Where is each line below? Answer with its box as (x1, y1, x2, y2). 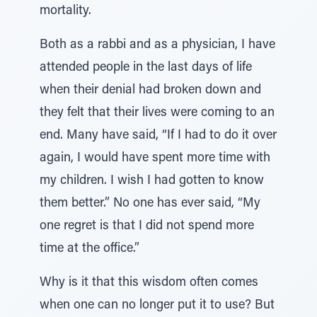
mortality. (40, 5, 91, 18)
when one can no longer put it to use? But (40, 299, 275, 312)
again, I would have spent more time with (40, 152, 270, 165)
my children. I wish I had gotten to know (40, 175, 264, 188)
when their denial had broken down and (40, 84, 261, 97)
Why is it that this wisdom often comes (40, 277, 258, 289)
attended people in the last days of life (40, 62, 252, 74)
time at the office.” (40, 243, 139, 255)
